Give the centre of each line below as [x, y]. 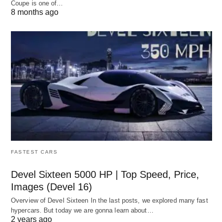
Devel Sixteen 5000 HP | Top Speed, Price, [105, 174]
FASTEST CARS [34, 152]
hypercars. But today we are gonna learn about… [82, 210]
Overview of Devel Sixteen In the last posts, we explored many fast [110, 200]
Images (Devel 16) [52, 187]
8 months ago [35, 12]
